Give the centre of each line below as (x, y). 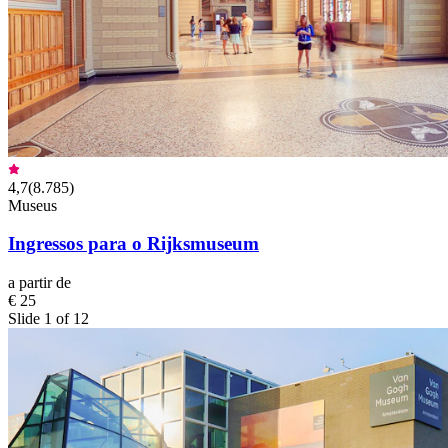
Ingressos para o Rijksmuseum (133, 244)
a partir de (39, 283)
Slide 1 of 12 (48, 319)
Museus (32, 205)
